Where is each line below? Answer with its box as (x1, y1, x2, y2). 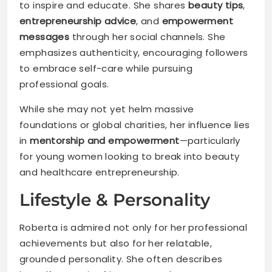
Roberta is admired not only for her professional (19, 221, 248, 234)
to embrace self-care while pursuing (19, 62, 192, 75)
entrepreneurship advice (19, 15, 137, 28)
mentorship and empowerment (30, 134, 180, 148)
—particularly (179, 134, 240, 148)
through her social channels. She (69, 30, 226, 44)
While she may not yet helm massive (19, 103, 194, 116)
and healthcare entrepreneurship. (19, 166, 180, 179)
